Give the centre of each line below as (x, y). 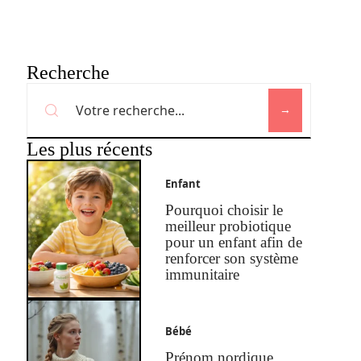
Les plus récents (89, 149)
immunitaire (203, 275)
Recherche (68, 73)
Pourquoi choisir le (224, 210)
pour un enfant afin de (234, 243)
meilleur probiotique (228, 226)
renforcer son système (232, 259)
